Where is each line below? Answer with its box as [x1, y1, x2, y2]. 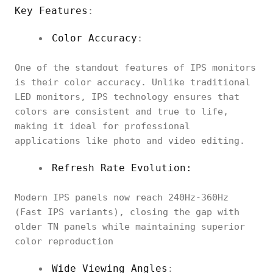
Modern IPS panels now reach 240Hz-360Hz [15, 192, 229, 203]
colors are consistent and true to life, [15, 106, 229, 117]
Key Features [15, 5, 88, 16]
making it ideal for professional [15, 121, 190, 132]
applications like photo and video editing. [15, 135, 245, 146]
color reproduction [15, 236, 113, 247]
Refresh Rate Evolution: [52, 162, 192, 174]
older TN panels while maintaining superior [15, 221, 245, 232]
